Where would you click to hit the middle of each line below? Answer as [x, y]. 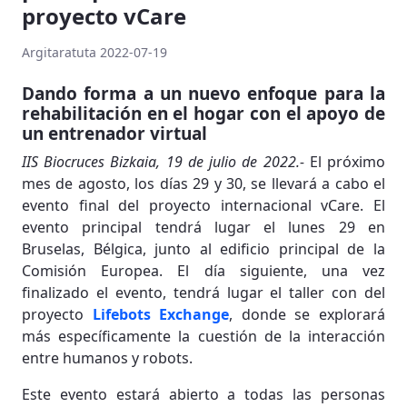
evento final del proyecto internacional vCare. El [203, 205]
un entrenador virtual [114, 134]
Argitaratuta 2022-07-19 [94, 52]
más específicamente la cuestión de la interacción [203, 336]
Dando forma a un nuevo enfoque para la [203, 94]
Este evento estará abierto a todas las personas [203, 394]
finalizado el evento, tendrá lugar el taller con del [203, 293]
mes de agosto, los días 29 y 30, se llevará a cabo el [203, 184]
